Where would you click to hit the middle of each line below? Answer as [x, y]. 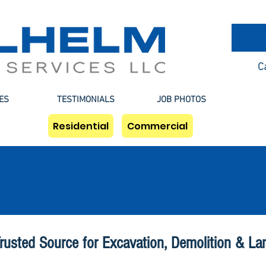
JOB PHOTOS [181, 100]
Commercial [157, 126]
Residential [81, 126]
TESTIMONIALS [86, 100]
